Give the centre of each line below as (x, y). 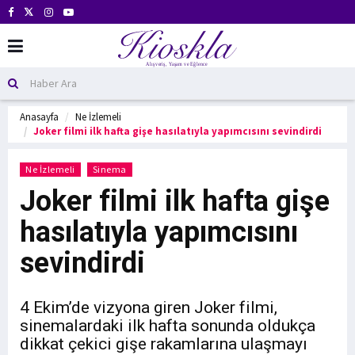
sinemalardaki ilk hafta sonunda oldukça (168, 326)
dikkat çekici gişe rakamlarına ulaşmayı (164, 344)
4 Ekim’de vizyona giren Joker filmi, (149, 307)
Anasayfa (39, 117)
